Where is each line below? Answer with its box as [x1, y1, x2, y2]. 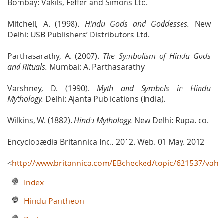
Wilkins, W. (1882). [7, 114, 74, 126]
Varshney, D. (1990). [7, 82, 97, 93]
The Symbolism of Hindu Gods [103, 50, 211, 61]
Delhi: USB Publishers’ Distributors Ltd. [7, 29, 150, 40]
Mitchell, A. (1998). [7, 18, 85, 29]
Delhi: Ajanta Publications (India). [43, 93, 165, 104]
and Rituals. [7, 61, 47, 72]
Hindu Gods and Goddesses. [84, 18, 190, 29]
